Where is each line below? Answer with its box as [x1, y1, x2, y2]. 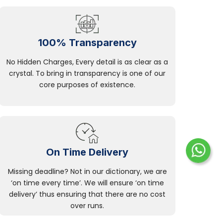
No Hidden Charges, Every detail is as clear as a [6, 57, 168, 67]
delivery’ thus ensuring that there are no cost [9, 189, 166, 200]
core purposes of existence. [39, 80, 135, 90]
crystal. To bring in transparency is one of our [9, 68, 166, 79]
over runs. [70, 201, 104, 211]
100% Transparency [38, 37, 137, 49]
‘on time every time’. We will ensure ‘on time [10, 178, 164, 188]
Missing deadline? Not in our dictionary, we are [7, 166, 167, 177]
